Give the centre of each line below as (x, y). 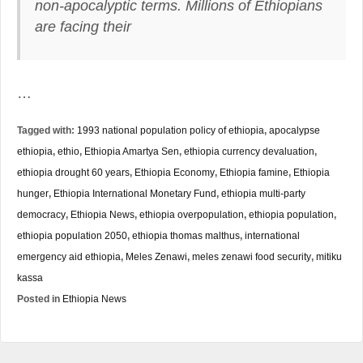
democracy (41, 214)
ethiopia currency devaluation (249, 151)
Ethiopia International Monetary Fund (135, 193)
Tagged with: (47, 130)
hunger (33, 193)
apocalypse (295, 130)
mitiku (329, 256)
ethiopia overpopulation (192, 214)
